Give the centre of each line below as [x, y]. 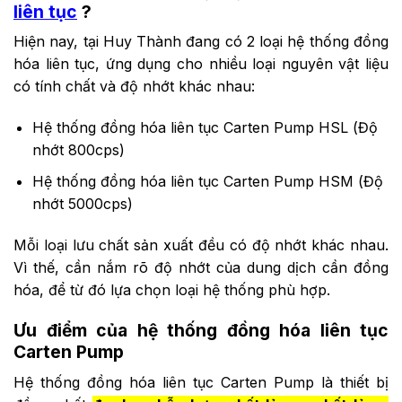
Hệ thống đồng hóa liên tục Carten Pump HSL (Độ [205, 128]
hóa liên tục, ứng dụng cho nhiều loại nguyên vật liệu [201, 64]
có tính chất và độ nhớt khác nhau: [134, 87]
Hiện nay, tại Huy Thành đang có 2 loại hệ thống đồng [201, 42]
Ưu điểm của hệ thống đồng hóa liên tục [201, 331]
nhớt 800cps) [78, 150]
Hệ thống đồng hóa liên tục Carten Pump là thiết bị [201, 382]
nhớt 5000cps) [82, 203]
